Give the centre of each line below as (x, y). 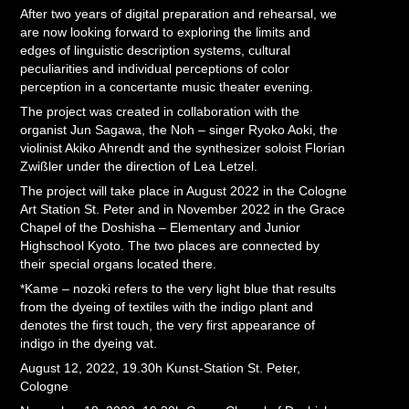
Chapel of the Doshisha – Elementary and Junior (161, 227)
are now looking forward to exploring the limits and (166, 32)
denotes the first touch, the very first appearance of (168, 325)
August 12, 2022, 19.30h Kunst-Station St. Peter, (161, 368)
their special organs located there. (119, 264)
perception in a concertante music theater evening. (167, 87)
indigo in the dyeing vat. (89, 343)
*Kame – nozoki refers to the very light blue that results (178, 288)
